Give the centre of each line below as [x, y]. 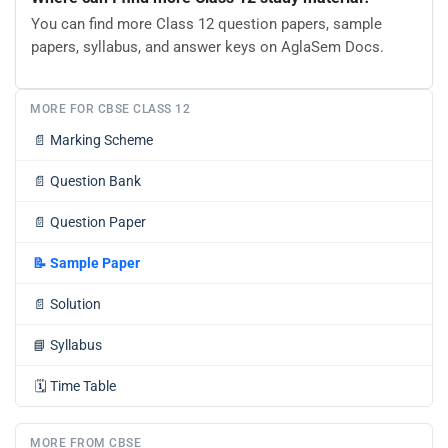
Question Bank [95, 181]
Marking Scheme [101, 140]
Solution [75, 304]
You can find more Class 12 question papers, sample [206, 24]
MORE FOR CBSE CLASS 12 [110, 109]
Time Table [83, 386]
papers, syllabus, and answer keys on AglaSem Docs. [207, 47]
